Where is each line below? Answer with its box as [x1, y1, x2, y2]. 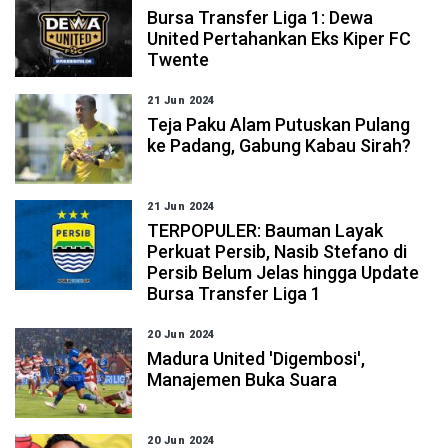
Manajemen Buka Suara [147, 369, 338, 390]
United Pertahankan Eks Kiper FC [147, 28, 412, 49]
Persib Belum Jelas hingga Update [147, 262, 420, 283]
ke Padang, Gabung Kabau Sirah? [147, 135, 412, 156]
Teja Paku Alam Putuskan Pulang [147, 114, 411, 135]
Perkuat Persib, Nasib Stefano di [147, 241, 408, 262]
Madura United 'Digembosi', [147, 348, 366, 369]
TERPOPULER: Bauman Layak [147, 220, 384, 241]
